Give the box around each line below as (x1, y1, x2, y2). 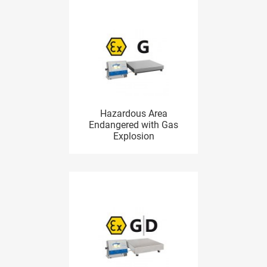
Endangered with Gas (89, 119, 178, 131)
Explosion (113, 131, 154, 142)
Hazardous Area (100, 108, 167, 119)
